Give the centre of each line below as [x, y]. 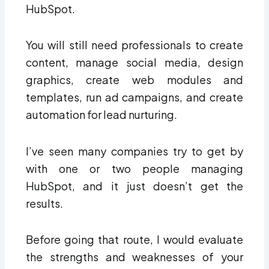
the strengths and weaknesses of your [134, 257]
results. [44, 203]
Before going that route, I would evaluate [134, 240]
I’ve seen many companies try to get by [134, 151]
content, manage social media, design [134, 62]
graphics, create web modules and [134, 80]
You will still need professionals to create [134, 45]
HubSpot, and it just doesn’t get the [134, 186]
